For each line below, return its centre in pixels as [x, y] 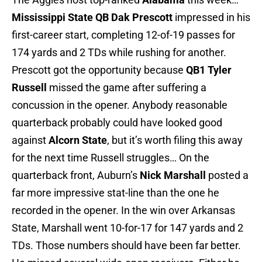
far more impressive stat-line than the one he [116, 193]
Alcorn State [78, 140]
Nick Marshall [173, 175]
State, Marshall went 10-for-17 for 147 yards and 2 [127, 228]
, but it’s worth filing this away [175, 140]
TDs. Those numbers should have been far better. [126, 246]
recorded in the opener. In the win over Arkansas [123, 211]
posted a [227, 175]
